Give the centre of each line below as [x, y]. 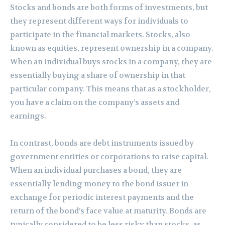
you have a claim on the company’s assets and [95, 102]
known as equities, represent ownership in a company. [112, 48]
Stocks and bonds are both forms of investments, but [109, 7]
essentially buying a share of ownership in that [98, 75]
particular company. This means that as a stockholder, [110, 89]
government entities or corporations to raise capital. [109, 156]
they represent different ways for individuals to [99, 21]
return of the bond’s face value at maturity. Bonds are [108, 211]
